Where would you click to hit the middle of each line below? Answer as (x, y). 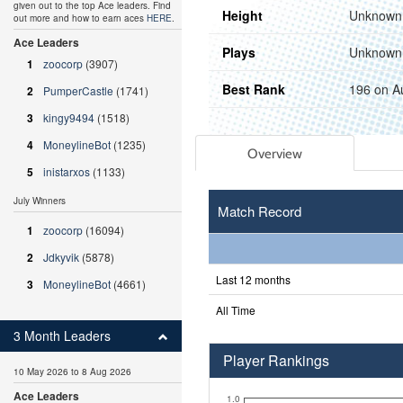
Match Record (259, 210)
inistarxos (67, 171)
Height (242, 15)
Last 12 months (253, 279)
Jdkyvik (61, 257)
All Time (235, 309)
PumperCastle (78, 90)
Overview (274, 153)
